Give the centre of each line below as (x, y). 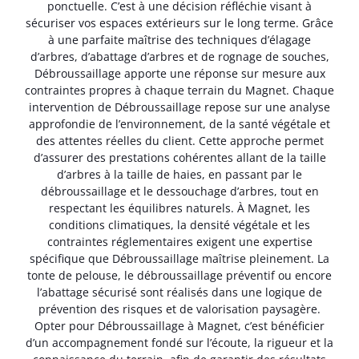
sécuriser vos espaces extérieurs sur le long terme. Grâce (179, 22)
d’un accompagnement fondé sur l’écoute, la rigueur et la (179, 342)
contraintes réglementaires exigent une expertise (179, 241)
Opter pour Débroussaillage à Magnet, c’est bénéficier (179, 325)
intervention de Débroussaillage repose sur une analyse (179, 107)
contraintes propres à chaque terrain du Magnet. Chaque (179, 90)
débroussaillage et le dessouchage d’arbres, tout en (179, 191)
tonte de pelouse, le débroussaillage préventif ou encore (179, 275)
